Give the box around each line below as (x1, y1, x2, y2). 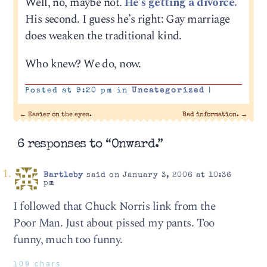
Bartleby (43, 172, 83, 180)
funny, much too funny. (13, 231, 123, 249)
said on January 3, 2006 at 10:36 (83, 172, 232, 180)
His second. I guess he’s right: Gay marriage (24, 10, 230, 28)
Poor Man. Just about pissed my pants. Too (13, 215, 215, 232)
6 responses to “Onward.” (17, 138, 163, 151)
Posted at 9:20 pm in (24, 87, 132, 95)
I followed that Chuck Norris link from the (13, 198, 216, 216)
